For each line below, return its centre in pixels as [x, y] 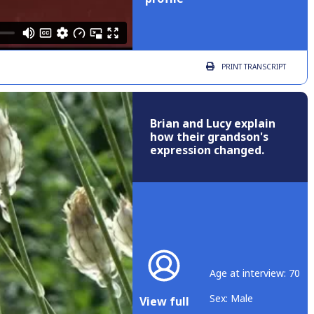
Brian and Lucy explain [213, 124]
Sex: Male [231, 298]
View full [164, 301]
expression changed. [207, 151]
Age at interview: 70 [255, 273]
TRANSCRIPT [264, 67]
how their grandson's [209, 137]
